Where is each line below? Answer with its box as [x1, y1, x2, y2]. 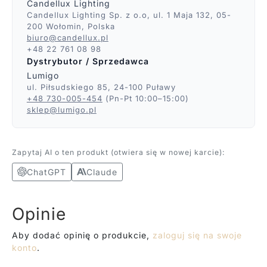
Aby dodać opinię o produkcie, [11, 229, 153, 240]
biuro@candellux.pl [26, 33, 108, 43]
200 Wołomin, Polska [26, 21, 115, 32]
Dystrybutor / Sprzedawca [26, 56, 149, 67]
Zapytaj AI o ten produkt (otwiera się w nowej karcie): [11, 147, 225, 157]
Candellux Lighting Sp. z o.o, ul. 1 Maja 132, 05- [26, 10, 231, 20]
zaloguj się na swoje [152, 229, 242, 240]
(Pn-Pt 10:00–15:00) [102, 93, 189, 103]
